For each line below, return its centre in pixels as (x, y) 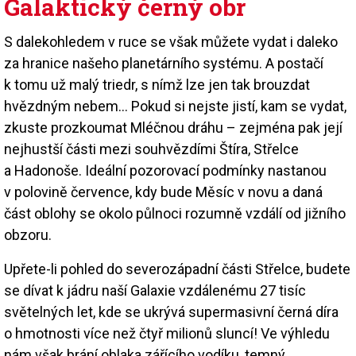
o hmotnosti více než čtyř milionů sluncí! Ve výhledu (167, 333)
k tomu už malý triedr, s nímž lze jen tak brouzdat (157, 84)
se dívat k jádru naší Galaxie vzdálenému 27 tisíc (155, 290)
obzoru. (28, 234)
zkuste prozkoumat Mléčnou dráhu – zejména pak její (173, 127)
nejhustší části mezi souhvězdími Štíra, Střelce (151, 149)
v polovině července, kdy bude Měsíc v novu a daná (163, 192)
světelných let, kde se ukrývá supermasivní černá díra (171, 311)
